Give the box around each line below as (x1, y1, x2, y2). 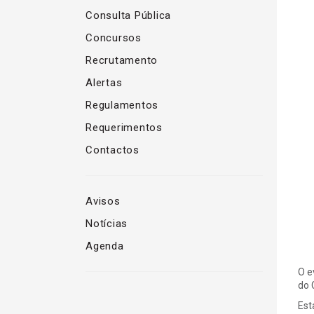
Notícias (86, 217, 128, 230)
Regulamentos (86, 99, 158, 111)
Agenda (86, 240, 124, 252)
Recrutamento (86, 54, 158, 67)
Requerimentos (86, 121, 163, 134)
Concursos (86, 32, 142, 44)
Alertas (86, 76, 123, 89)
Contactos (86, 144, 139, 156)
